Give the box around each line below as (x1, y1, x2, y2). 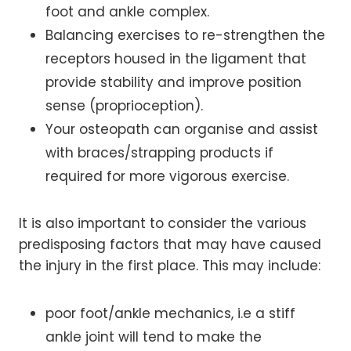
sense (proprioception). (45, 96, 203, 115)
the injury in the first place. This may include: (19, 255, 320, 275)
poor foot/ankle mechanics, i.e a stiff (45, 303, 295, 323)
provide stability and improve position (45, 72, 302, 92)
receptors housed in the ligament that (45, 49, 306, 68)
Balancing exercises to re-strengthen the (45, 25, 325, 45)
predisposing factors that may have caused (19, 234, 321, 254)
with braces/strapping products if (45, 143, 273, 162)
